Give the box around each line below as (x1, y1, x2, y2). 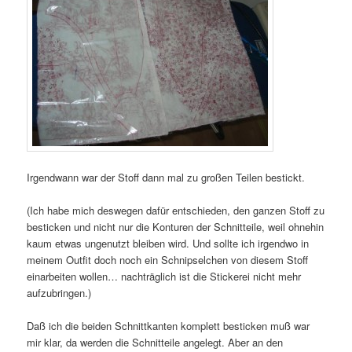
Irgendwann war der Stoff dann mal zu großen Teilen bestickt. (27, 169, 306, 185)
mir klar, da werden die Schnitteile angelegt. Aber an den (27, 334, 284, 350)
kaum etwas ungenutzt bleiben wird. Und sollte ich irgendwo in (27, 235, 310, 251)
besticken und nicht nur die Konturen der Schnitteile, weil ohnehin (27, 218, 324, 234)
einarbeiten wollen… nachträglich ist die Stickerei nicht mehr (27, 268, 302, 284)
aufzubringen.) (27, 284, 92, 300)
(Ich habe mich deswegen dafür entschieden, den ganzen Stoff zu (27, 202, 325, 218)
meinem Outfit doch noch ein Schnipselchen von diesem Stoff (27, 251, 309, 267)
